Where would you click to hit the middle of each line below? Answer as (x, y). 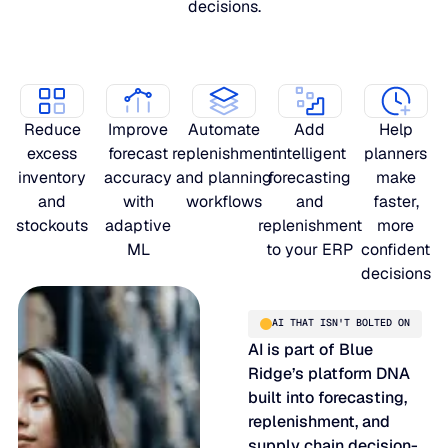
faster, (395, 201)
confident (396, 249)
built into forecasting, (328, 397)
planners (396, 153)
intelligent (309, 153)
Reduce (52, 129)
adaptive (138, 225)
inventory (52, 177)
